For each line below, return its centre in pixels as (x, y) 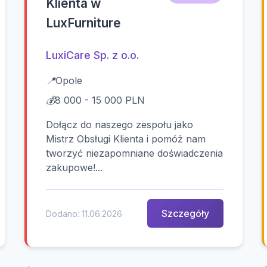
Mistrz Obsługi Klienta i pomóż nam (126, 139)
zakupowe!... (74, 168)
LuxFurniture (84, 23)
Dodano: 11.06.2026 (84, 213)
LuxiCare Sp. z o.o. (93, 55)
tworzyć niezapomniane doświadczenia (135, 153)
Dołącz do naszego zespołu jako (120, 125)
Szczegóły (185, 213)
